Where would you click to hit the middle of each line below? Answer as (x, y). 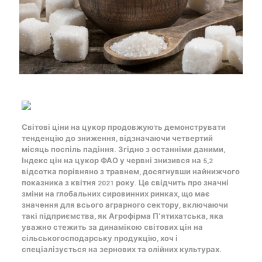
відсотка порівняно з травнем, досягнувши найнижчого (130, 172)
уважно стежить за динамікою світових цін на (112, 227)
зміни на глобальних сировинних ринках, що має (116, 194)
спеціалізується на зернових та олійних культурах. (121, 250)
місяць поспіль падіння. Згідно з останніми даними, (123, 150)
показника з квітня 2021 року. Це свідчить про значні (125, 183)
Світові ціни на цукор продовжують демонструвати (123, 127)
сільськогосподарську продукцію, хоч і (99, 239)
